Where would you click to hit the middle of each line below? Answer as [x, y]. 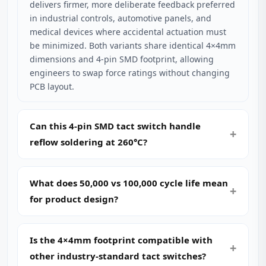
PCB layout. [52, 86]
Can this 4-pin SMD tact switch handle [115, 126]
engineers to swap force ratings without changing [130, 73]
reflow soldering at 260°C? [88, 142]
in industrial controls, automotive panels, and [121, 18]
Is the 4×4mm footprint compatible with [121, 240]
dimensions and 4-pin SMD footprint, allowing [122, 59]
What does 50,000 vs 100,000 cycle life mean [129, 183]
